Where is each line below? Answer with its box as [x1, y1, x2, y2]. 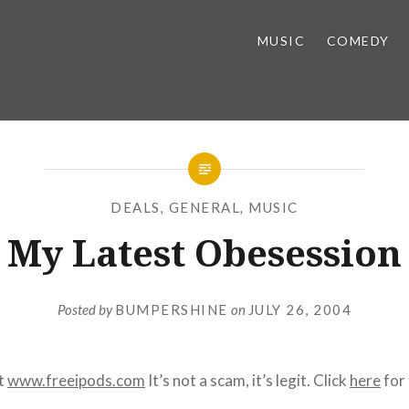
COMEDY [326, 33, 390, 48]
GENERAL [168, 199, 241, 215]
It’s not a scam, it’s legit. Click [145, 370, 350, 390]
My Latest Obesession [7, 227, 402, 278]
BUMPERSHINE [115, 300, 228, 318]
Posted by [58, 300, 115, 318]
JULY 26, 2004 [247, 300, 351, 318]
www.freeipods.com [7, 370, 145, 390]
